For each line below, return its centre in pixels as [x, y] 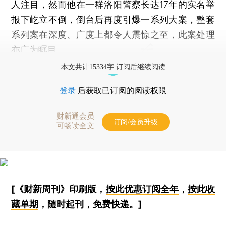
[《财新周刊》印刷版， [59, 189]
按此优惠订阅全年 [142, 189]
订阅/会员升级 [136, 122]
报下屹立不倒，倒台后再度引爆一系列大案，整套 [113, 19]
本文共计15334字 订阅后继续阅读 [113, 67]
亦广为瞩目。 [39, 49]
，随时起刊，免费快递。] [90, 204]
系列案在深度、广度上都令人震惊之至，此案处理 [113, 34]
